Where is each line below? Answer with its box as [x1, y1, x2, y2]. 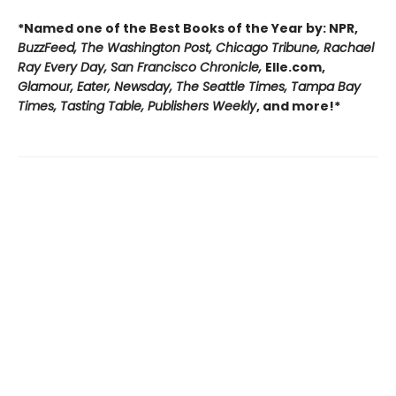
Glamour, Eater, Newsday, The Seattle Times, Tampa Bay [18, 78, 361, 96]
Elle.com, [265, 58, 325, 77]
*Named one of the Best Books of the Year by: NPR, [18, 19, 358, 38]
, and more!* [256, 97, 340, 116]
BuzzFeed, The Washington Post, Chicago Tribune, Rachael [18, 39, 374, 57]
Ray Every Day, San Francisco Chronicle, [18, 58, 265, 77]
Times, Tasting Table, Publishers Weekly [18, 97, 256, 116]
